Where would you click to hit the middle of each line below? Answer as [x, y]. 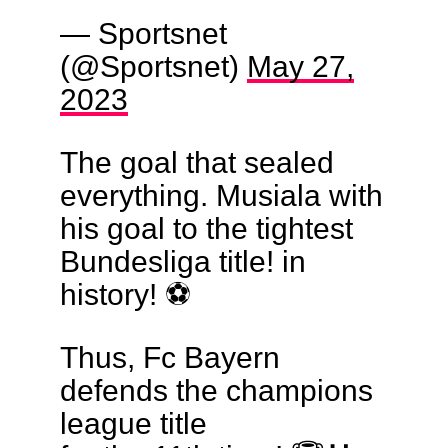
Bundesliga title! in [182, 260]
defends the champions [216, 389]
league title [133, 422]
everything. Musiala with [221, 194]
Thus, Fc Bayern [169, 356]
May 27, [300, 65]
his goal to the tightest [206, 227]
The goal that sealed [196, 161]
